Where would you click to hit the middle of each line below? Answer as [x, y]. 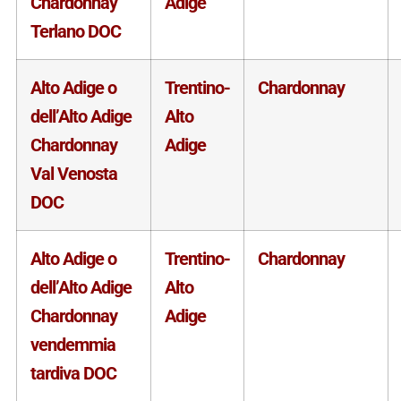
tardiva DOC [73, 373]
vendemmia [73, 344]
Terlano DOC [75, 31]
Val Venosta [73, 173]
